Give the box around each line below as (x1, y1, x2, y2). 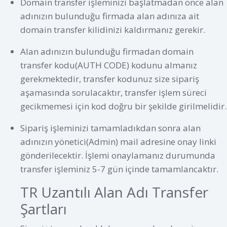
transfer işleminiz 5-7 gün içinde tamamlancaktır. (20, 163, 218, 175)
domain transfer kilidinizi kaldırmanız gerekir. (20, 24, 205, 36)
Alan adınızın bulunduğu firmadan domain (20, 46, 194, 58)
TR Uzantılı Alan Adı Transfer (20, 182, 208, 202)
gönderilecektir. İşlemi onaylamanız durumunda (20, 149, 215, 162)
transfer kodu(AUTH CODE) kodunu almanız (20, 59, 197, 71)
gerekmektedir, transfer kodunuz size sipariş (20, 73, 199, 85)
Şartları (20, 199, 67, 219)
